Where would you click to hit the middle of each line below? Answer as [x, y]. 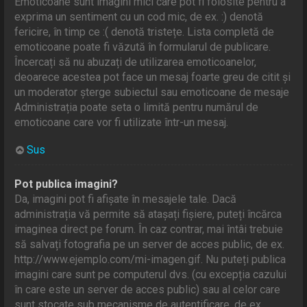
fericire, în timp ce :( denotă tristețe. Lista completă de [145, 32]
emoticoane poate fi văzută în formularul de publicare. [143, 47]
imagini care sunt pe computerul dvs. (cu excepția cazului [151, 274]
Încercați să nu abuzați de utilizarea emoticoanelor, [136, 62]
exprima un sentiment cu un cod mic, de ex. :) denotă [139, 16]
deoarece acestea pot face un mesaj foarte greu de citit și [153, 77]
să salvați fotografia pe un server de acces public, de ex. [150, 244]
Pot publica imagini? [66, 184]
